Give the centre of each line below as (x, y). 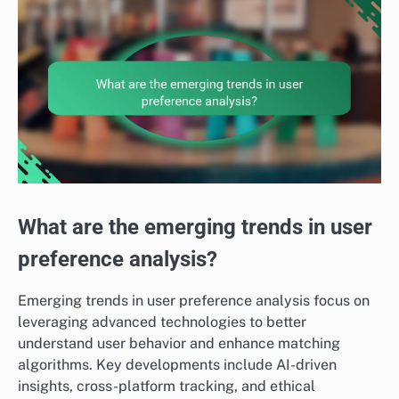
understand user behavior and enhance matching (179, 343)
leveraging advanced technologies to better (162, 322)
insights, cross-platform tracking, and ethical (167, 386)
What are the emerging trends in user (195, 228)
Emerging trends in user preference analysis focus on (194, 300)
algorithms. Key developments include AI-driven (177, 364)
